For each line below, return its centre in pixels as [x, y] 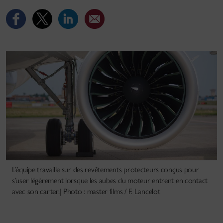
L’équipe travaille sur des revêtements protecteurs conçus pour [106, 170]
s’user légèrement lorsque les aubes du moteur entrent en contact [110, 181]
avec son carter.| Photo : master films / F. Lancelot [86, 192]
